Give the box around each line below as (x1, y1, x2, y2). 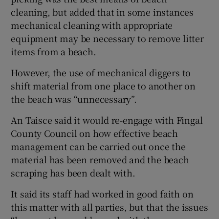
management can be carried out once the (11, 140, 186, 153)
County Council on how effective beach (11, 127, 178, 140)
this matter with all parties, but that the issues (11, 200, 208, 214)
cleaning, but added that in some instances (11, 5, 194, 19)
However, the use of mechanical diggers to (11, 66, 191, 79)
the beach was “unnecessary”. (11, 92, 137, 106)
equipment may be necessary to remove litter (11, 32, 204, 45)
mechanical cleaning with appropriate (11, 19, 173, 32)
